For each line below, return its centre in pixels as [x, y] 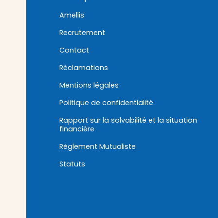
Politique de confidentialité [106, 103]
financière [77, 129]
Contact [74, 50]
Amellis [72, 15]
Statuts [72, 164]
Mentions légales [89, 85]
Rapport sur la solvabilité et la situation [128, 120]
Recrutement [82, 33]
